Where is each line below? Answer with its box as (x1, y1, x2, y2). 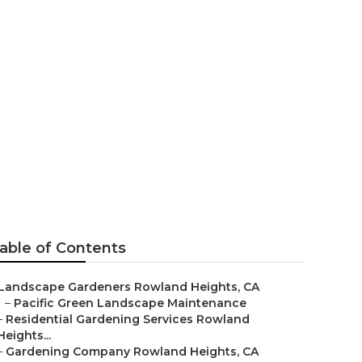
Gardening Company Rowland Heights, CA (6, 344, 259, 359)
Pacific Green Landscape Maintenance (14, 296, 246, 310)
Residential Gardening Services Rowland (6, 312, 250, 326)
